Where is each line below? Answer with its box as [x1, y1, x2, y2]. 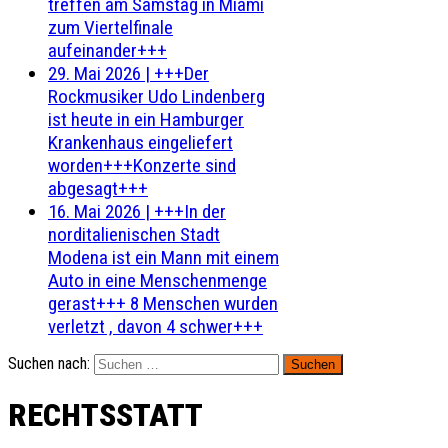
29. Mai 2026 [48, 62, 141, 85]
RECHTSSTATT [8, 396, 203, 435]
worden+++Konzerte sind [48, 154, 236, 177]
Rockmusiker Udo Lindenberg [48, 85, 265, 108]
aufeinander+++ [48, 39, 167, 62]
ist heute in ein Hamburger [48, 108, 244, 131]
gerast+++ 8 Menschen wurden [48, 292, 278, 315]
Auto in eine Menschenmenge [48, 269, 267, 292]
